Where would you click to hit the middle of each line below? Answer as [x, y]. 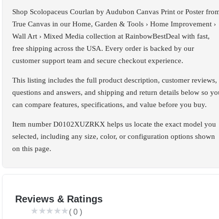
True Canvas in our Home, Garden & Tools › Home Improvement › [114, 24]
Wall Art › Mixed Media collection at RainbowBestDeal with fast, [111, 36]
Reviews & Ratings [59, 199]
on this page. [32, 148]
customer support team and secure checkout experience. [98, 60]
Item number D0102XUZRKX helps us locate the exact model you [114, 124]
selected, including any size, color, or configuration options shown [114, 136]
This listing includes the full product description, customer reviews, [115, 80]
